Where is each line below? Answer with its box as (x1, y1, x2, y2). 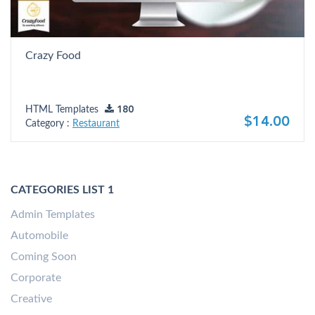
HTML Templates (25, 104, 101, 115)
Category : (25, 118, 72, 129)
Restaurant (72, 118, 120, 129)
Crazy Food (25, 49, 81, 61)
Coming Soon (11, 250, 77, 262)
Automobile (11, 229, 68, 241)
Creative (11, 292, 52, 304)
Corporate (11, 271, 61, 283)
